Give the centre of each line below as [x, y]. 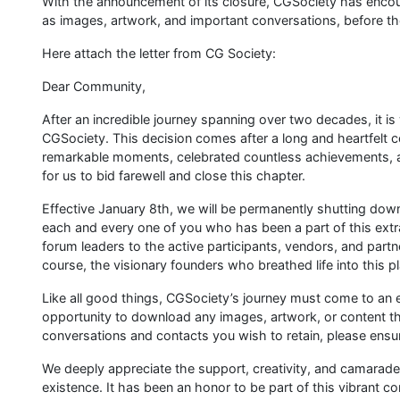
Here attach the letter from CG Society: [159, 53]
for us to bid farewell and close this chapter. [174, 175]
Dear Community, [94, 86]
